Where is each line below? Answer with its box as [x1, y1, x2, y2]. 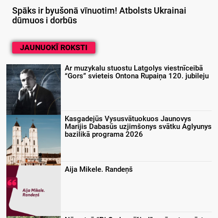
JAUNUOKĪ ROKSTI [20, 42, 88, 52]
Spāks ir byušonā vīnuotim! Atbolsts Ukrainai [12, 5, 186, 16]
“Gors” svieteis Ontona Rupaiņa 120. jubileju [65, 71, 209, 80]
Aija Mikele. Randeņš [65, 164, 133, 174]
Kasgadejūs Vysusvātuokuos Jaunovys [65, 114, 191, 123]
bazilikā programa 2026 [65, 129, 143, 139]
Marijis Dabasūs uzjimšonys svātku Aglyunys [65, 122, 212, 131]
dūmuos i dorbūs [12, 15, 77, 25]
